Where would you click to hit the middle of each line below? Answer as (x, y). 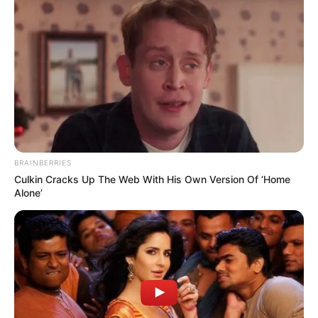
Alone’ (28, 193)
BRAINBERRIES (43, 163)
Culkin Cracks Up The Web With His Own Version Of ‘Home (152, 180)
